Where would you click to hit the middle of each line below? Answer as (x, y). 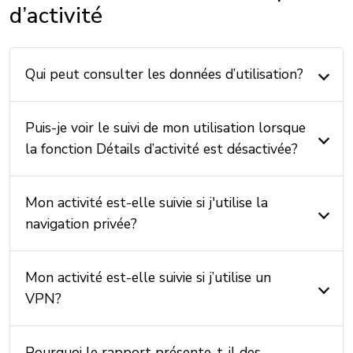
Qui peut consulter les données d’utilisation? (165, 74)
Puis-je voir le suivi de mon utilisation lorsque (166, 128)
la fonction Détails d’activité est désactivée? (162, 149)
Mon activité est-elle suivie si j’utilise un (149, 277)
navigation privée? (82, 224)
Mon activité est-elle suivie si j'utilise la (147, 203)
